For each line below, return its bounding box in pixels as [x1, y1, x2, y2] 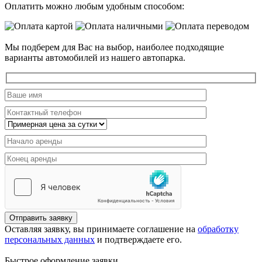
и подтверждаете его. [95, 235, 182, 245]
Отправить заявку [9, 213, 73, 223]
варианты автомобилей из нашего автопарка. [5, 52, 185, 63]
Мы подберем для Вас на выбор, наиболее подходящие [5, 42, 224, 52]
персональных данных [5, 235, 95, 245]
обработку [198, 224, 239, 235]
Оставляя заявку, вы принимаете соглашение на [5, 224, 198, 235]
